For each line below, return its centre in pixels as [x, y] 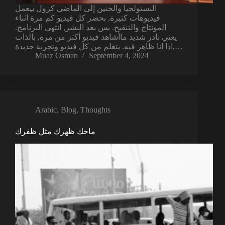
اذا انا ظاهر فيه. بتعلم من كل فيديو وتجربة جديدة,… [178, 47]
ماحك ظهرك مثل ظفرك [55, 132]
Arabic [46, 110]
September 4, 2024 [119, 56]
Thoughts [95, 110]
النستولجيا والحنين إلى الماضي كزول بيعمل [86, 9]
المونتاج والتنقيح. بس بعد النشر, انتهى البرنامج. [91, 28]
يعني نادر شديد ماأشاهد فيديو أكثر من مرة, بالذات [96, 37]
